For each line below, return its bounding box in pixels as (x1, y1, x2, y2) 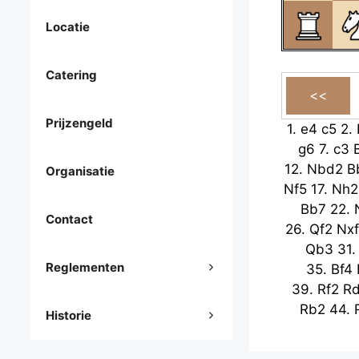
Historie (46, 308, 91, 324)
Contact (46, 212, 93, 228)
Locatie (46, 19, 90, 35)
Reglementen (46, 260, 124, 276)
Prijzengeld (46, 115, 113, 131)
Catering (46, 67, 97, 83)
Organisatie (46, 163, 115, 179)
